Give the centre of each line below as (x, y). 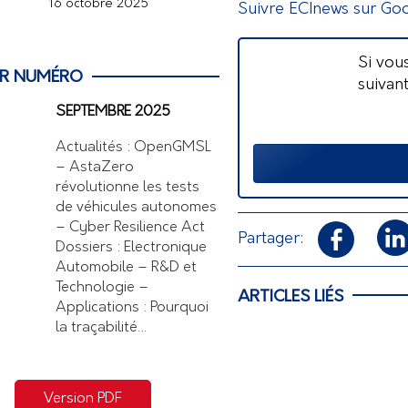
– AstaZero (95, 168)
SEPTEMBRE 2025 (113, 112)
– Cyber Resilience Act (130, 228)
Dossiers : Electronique (131, 248)
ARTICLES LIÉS (291, 297)
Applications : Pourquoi (132, 308)
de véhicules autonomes (136, 208)
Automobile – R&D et (126, 268)
